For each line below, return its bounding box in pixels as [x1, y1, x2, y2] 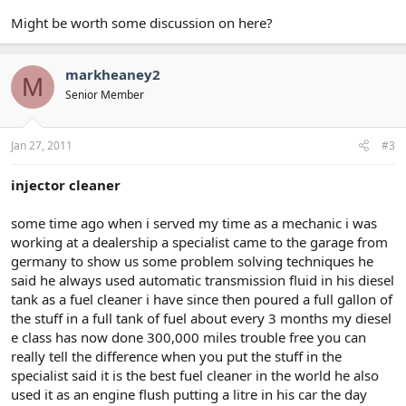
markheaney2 [65, 65, 160, 83]
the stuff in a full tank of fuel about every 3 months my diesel [11, 308, 391, 327]
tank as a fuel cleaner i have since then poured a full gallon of [11, 289, 392, 308]
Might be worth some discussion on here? [11, 14, 273, 32]
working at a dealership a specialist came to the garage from [11, 232, 388, 251]
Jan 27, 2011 [11, 137, 72, 153]
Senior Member [65, 87, 144, 102]
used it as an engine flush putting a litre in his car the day [11, 384, 367, 403]
